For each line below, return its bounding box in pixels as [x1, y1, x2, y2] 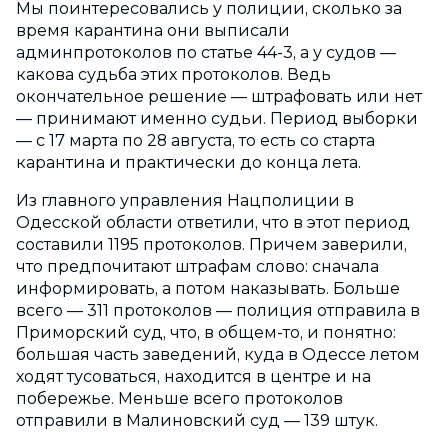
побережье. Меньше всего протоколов [16, 388, 343, 408]
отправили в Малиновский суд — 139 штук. [16, 410, 378, 430]
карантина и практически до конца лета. [16, 152, 365, 172]
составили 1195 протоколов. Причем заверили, [16, 234, 407, 254]
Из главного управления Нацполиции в [16, 190, 354, 210]
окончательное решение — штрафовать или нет [16, 86, 422, 106]
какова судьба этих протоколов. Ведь [16, 64, 331, 84]
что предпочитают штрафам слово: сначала [16, 256, 379, 276]
